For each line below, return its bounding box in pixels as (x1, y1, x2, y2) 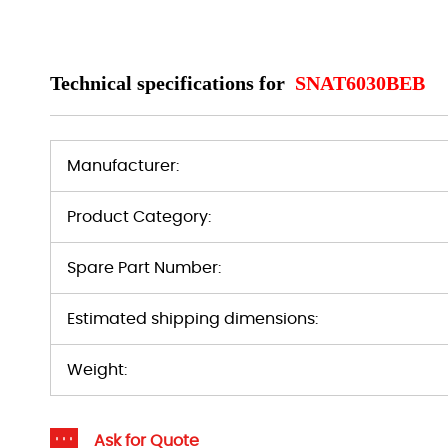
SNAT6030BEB (295, 72, 425, 94)
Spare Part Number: (67, 260, 221, 276)
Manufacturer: (67, 158, 179, 174)
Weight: (67, 362, 127, 378)
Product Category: (67, 209, 211, 225)
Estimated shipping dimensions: (67, 311, 318, 327)
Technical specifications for (50, 72, 290, 94)
